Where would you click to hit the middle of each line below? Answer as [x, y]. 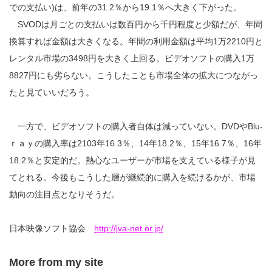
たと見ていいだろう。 [52, 93]
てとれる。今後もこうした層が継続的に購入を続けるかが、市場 [132, 178]
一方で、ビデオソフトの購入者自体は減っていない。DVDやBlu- [136, 127]
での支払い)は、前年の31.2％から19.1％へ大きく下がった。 [125, 8]
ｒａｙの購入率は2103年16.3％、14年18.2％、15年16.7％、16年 [135, 144]
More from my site [56, 263]
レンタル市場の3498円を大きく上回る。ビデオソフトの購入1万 [132, 59]
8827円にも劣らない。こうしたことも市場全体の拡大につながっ [134, 76]
